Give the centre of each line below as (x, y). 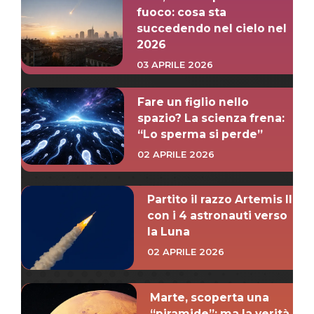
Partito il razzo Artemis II (220, 200)
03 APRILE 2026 (175, 64)
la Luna (169, 232)
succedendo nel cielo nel (211, 28)
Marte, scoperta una (210, 297)
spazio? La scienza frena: (211, 118)
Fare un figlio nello (193, 102)
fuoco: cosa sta (181, 12)
